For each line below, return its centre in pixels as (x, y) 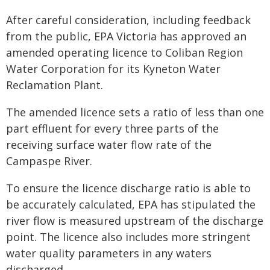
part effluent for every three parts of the (112, 128)
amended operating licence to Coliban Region (124, 52)
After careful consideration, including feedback (128, 20)
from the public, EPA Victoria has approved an (126, 36)
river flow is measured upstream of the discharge (135, 221)
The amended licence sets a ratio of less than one (135, 112)
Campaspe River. (49, 161)
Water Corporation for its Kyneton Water (113, 69)
